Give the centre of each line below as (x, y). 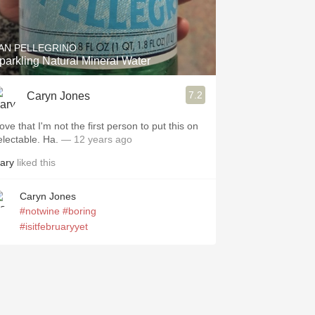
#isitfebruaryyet (54, 226)
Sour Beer (97, 39)
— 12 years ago (97, 139)
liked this (35, 162)
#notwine (40, 211)
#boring (79, 211)
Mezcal (97, 101)
